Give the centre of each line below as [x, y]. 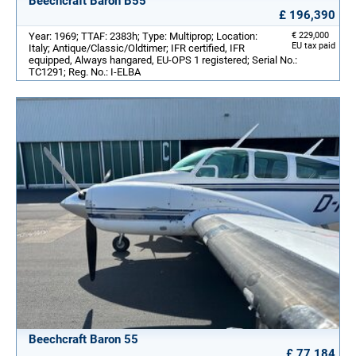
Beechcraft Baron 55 [83, 339]
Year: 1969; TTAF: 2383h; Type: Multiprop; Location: [143, 37]
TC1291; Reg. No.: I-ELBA [85, 72]
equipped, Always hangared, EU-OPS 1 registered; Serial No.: [163, 60]
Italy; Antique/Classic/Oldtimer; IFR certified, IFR [137, 48]
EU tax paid [313, 46]
